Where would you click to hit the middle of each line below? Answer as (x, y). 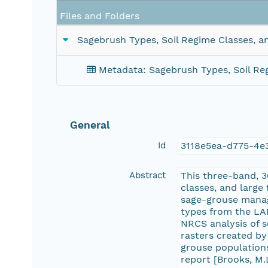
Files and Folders (100, 16)
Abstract (148, 176)
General (90, 125)
